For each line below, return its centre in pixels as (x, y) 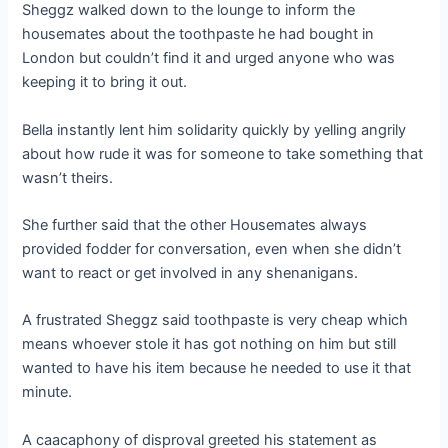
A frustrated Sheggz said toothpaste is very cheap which (215, 320)
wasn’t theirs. (68, 177)
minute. (47, 392)
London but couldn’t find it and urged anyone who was (209, 58)
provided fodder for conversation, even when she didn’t (212, 248)
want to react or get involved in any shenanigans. (190, 272)
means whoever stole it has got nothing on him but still (209, 344)
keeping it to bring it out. (105, 82)
